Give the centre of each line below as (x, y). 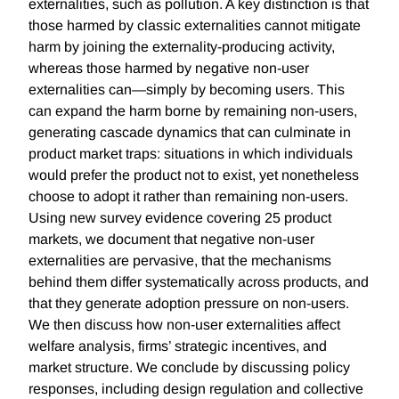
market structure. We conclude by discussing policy (189, 368)
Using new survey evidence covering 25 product (180, 218)
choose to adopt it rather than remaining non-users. (188, 197)
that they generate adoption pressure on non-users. (189, 304)
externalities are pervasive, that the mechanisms (180, 261)
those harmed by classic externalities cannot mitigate (195, 26)
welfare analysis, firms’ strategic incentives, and (178, 346)
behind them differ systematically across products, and (199, 282)
